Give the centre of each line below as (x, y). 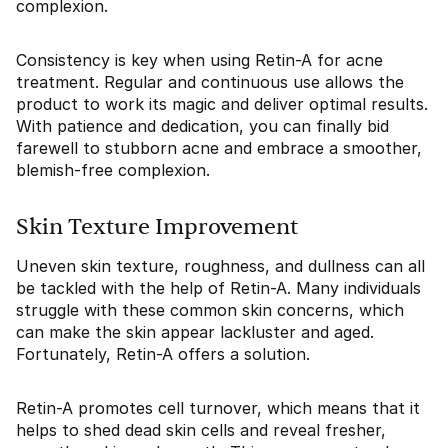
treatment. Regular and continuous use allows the (210, 82)
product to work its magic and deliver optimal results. (222, 104)
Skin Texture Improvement (157, 227)
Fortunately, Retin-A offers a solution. (163, 354)
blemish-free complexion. (113, 170)
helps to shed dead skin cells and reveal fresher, (201, 430)
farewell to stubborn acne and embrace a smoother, (219, 148)
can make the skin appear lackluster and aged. (195, 332)
